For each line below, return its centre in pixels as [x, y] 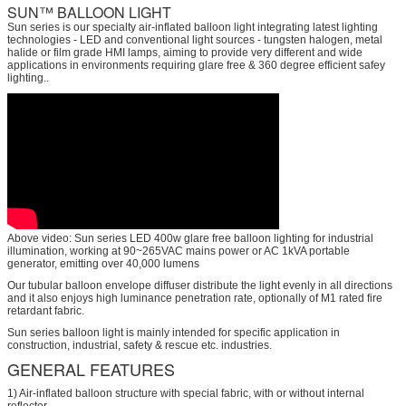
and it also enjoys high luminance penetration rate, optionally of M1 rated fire [195, 298]
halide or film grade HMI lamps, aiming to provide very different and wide [185, 52]
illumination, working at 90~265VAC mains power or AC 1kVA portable [179, 251]
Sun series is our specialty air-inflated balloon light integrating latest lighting [193, 27]
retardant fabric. [46, 310]
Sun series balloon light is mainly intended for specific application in [174, 332]
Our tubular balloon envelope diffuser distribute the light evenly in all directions [200, 285]
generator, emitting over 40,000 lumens [103, 263]
